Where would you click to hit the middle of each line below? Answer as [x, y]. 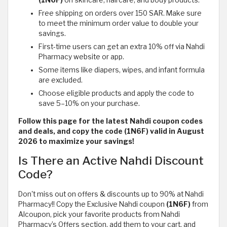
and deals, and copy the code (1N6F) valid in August [111, 131]
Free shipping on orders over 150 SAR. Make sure [120, 13]
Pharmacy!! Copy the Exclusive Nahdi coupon [92, 204]
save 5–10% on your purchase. [89, 104]
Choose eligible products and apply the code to [116, 93]
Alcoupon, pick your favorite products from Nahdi [99, 215]
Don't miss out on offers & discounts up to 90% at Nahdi [111, 194]
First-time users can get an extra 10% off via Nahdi [122, 47]
